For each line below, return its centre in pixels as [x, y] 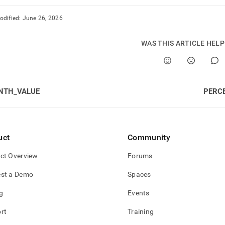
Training [141, 211]
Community [149, 137]
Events [139, 193]
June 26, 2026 [42, 18]
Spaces [139, 174]
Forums [140, 156]
